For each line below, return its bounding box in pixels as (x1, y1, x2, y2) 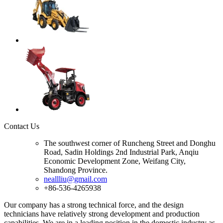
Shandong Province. (44, 165, 108, 174)
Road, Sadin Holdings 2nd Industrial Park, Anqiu (44, 147, 199, 156)
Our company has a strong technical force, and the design (4, 200, 184, 209)
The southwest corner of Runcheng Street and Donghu (44, 138, 216, 147)
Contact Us (4, 121, 39, 130)
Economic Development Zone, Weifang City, (44, 156, 186, 165)
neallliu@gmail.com (44, 174, 107, 183)
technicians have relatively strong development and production (4, 209, 200, 218)
